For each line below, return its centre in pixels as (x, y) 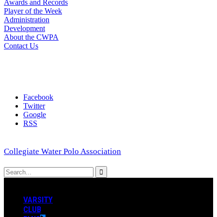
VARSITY (38, 200)
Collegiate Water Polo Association (62, 151)
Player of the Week (33, 11)
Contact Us (21, 46)
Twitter (34, 106)
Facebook (38, 97)
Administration (27, 20)
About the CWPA (31, 37)
